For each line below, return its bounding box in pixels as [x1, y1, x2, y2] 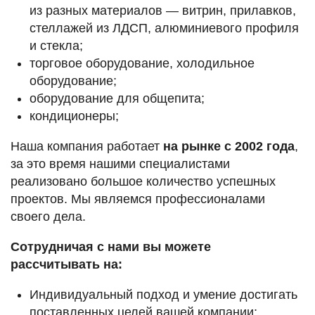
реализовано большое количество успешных [11, 174, 276, 189]
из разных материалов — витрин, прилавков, [30, 4, 296, 18]
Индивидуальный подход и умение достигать [30, 288, 297, 302]
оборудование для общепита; [30, 91, 205, 106]
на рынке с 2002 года [163, 139, 295, 154]
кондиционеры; [30, 109, 119, 124]
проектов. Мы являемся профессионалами [11, 192, 265, 207]
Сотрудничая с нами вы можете [11, 240, 211, 255]
